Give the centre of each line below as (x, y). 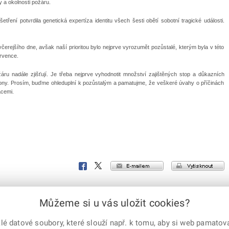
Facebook (92, 166)
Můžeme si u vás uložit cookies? (114, 203)
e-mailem (151, 165)
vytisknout (210, 165)
